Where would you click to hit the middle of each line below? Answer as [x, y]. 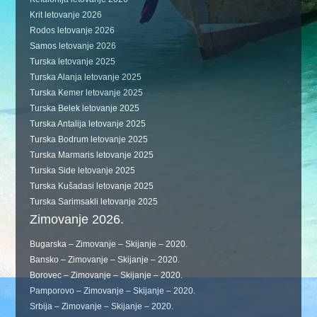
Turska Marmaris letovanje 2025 [92, 155]
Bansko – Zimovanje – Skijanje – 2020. [105, 259]
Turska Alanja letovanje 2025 [86, 77]
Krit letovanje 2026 [66, 15]
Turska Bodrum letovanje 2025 [89, 139]
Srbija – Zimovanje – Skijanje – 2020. [102, 306]
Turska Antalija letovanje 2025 [88, 123]
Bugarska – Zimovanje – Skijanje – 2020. [109, 244]
